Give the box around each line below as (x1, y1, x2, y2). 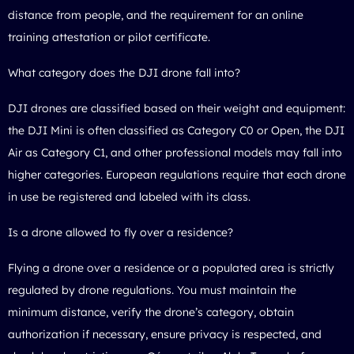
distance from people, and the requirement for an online (8, 7, 303, 22)
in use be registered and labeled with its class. (8, 189, 250, 204)
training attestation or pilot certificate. (8, 29, 210, 44)
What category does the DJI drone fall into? (8, 65, 240, 80)
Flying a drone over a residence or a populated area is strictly (8, 260, 334, 275)
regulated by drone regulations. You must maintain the (8, 282, 296, 297)
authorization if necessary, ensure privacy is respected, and (8, 326, 322, 341)
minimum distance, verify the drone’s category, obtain (8, 304, 294, 319)
